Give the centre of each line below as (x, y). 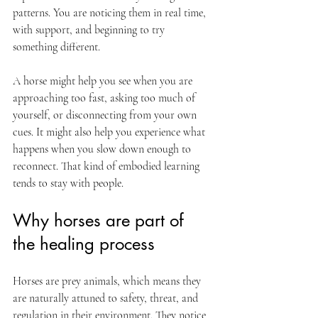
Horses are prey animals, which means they (108, 281)
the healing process (84, 244)
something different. (56, 47)
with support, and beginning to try (90, 30)
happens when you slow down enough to (103, 149)
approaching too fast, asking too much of (105, 98)
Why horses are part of (101, 220)
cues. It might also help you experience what (110, 132)
